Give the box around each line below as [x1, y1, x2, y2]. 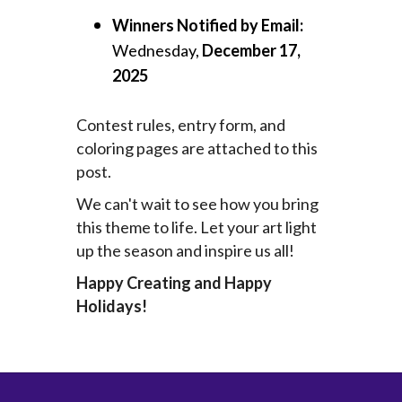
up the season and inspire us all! [75, 240, 294, 260]
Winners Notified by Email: [111, 14, 303, 35]
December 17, [201, 39, 301, 60]
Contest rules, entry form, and [75, 114, 285, 135]
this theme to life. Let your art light [75, 216, 317, 237]
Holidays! [75, 295, 147, 316]
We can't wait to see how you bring [75, 193, 319, 214]
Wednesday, [111, 39, 202, 60]
